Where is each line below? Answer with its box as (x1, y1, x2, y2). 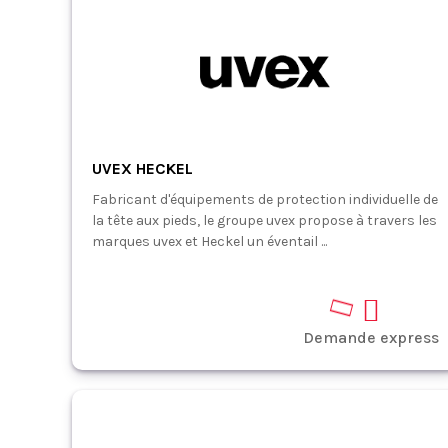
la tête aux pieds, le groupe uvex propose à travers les (92, 212, 437, 229)
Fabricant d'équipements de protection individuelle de (92, 191, 438, 208)
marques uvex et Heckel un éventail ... (92, 233, 327, 250)
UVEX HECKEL (92, 159, 193, 178)
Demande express (302, 328, 439, 347)
